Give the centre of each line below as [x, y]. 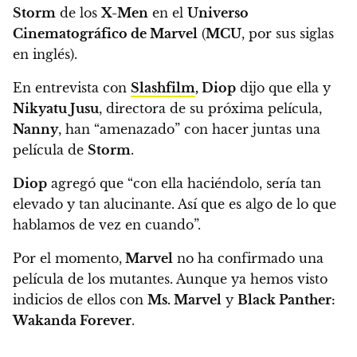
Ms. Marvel [184, 300]
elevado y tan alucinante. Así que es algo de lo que [175, 204]
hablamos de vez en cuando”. [107, 225]
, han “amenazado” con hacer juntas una [189, 129]
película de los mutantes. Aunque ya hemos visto [170, 279]
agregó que [87, 184]
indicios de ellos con [80, 300]
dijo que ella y [283, 88]
